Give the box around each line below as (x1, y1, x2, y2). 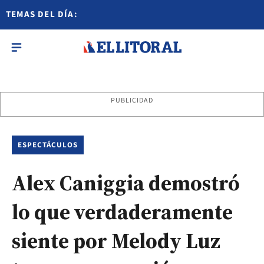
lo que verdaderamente (12, 197, 233, 226)
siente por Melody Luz (12, 226, 220, 255)
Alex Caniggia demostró (12, 169, 240, 197)
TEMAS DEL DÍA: (6, 8, 78, 21)
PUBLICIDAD (110, 95, 154, 105)
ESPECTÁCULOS (18, 140, 78, 150)
